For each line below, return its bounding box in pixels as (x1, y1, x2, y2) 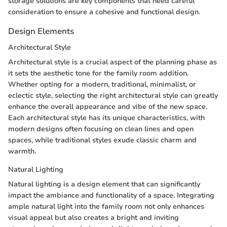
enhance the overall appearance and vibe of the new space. (8, 101, 207, 111)
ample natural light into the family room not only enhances (8, 201, 204, 211)
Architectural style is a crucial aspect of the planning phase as (8, 57, 217, 67)
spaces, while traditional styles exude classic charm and (8, 135, 197, 145)
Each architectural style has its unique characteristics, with (8, 112, 205, 123)
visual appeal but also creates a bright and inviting (8, 212, 179, 222)
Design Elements (8, 25, 74, 37)
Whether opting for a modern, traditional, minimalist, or (8, 79, 196, 89)
